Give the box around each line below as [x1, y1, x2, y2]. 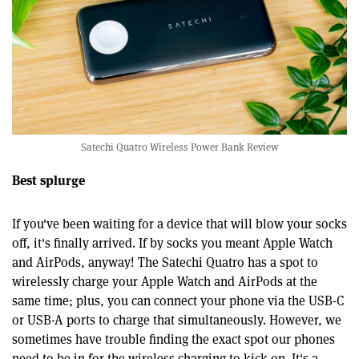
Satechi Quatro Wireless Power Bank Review [80, 139, 279, 154]
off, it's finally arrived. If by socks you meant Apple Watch [12, 234, 333, 252]
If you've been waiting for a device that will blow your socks [12, 215, 347, 232]
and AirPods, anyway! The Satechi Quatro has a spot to [12, 253, 318, 271]
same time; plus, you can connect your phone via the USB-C [12, 292, 344, 309]
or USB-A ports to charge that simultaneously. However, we [12, 311, 341, 329]
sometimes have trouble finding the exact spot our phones [12, 330, 335, 348]
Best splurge [12, 170, 85, 189]
